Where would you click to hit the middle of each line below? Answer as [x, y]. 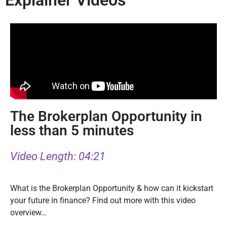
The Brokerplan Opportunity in [106, 117]
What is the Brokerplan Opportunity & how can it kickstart [112, 188]
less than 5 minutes [72, 131]
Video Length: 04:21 [58, 157]
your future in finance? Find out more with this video [103, 200]
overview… [28, 212]
